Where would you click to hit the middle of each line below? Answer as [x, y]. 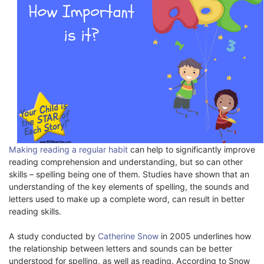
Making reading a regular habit [68, 149]
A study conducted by [53, 236]
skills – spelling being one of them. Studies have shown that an [129, 174]
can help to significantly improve [192, 149]
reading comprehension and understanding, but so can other [126, 161]
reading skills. [35, 211]
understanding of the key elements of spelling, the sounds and [129, 186]
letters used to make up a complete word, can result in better [127, 199]
